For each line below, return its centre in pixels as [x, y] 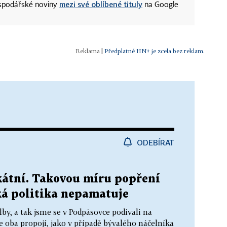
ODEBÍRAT [156, 142]
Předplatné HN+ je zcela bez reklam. [155, 51]
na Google [160, 5]
